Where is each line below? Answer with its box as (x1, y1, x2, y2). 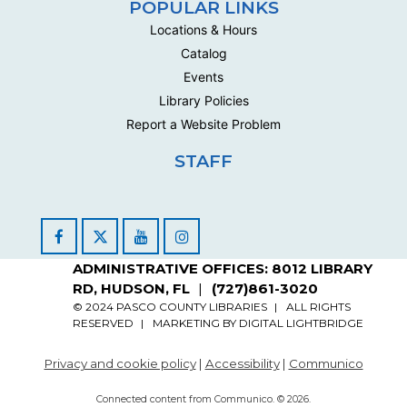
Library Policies (158, 93, 249, 109)
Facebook (57, 236, 136, 255)
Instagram (180, 236, 263, 255)
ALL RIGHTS (286, 300, 351, 314)
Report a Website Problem (126, 116, 281, 133)
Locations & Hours (150, 22, 257, 38)
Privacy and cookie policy (44, 356, 196, 372)
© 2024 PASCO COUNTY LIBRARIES (73, 300, 267, 314)
